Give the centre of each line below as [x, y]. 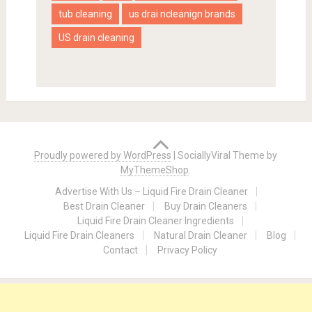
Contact [120, 250]
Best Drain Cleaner [104, 206]
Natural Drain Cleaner [201, 236]
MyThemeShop [155, 170]
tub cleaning [85, 14]
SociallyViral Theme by [228, 156]
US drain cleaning [96, 38]
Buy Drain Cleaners [206, 206]
